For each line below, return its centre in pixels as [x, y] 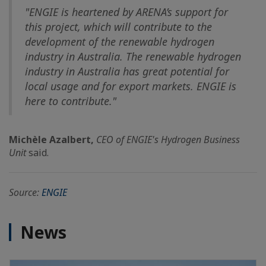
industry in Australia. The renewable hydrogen [133, 56]
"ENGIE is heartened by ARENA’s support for [126, 12]
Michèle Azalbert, [53, 140]
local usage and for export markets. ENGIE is [131, 86]
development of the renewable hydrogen [120, 42]
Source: [25, 192]
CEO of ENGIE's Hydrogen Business [168, 140]
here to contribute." [71, 101]
